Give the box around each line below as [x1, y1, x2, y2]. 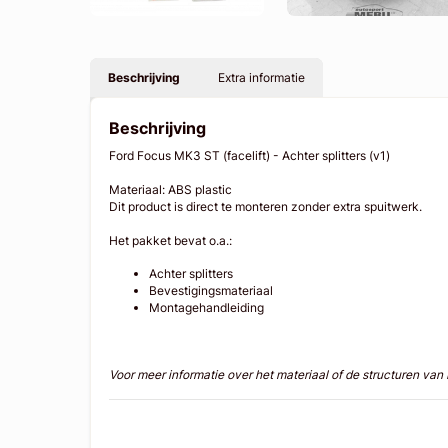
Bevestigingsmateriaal [149, 282, 274, 298]
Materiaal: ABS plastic [109, 181, 236, 197]
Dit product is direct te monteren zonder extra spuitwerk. [109, 198, 426, 214]
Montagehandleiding [149, 299, 265, 315]
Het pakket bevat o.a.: [109, 232, 233, 248]
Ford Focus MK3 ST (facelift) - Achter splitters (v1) [109, 147, 394, 163]
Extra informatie [217, 69, 305, 85]
